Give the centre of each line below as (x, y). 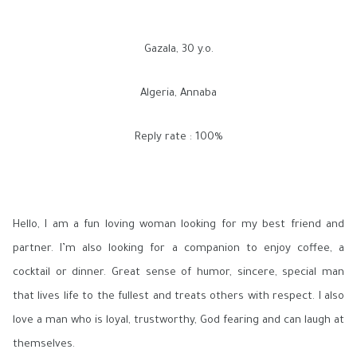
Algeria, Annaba (178, 94)
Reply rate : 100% (178, 137)
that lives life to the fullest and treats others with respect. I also (178, 297)
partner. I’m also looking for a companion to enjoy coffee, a (178, 249)
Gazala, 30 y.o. (178, 50)
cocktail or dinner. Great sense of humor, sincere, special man (178, 273)
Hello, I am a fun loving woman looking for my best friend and (178, 225)
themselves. (44, 345)
